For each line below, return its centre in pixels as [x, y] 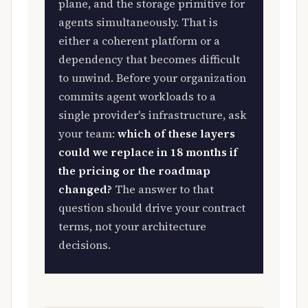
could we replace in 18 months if [148, 152]
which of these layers [176, 133]
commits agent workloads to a [137, 96]
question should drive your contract [152, 207]
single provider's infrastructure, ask [153, 114]
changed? [85, 189]
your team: [88, 133]
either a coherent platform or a [139, 40]
